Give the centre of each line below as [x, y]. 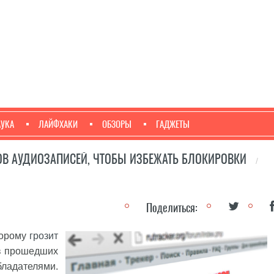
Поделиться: [172, 208]
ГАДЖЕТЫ [173, 124]
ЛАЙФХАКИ [58, 124]
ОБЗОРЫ [117, 124]
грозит [44, 236]
